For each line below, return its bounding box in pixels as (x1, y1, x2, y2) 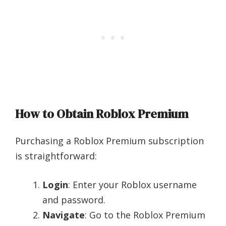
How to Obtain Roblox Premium (15, 105, 189, 123)
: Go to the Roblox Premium (85, 209, 205, 221)
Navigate (42, 209, 85, 221)
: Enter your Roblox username (68, 179, 197, 191)
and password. (42, 194, 105, 206)
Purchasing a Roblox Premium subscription (15, 135, 204, 147)
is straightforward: (15, 150, 97, 162)
